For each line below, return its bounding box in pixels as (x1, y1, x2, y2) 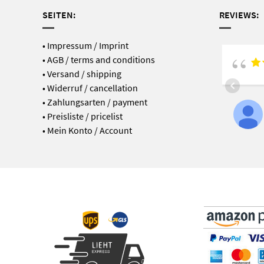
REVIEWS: (219, 8, 259, 21)
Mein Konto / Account (47, 124, 132, 136)
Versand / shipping (47, 67, 121, 80)
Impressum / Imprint (47, 39, 128, 51)
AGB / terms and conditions (47, 53, 155, 65)
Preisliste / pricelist (47, 110, 123, 122)
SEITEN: (42, 8, 75, 21)
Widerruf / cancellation (47, 81, 138, 94)
